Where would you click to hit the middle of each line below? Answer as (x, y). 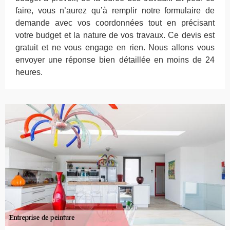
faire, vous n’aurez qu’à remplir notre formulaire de (115, 10)
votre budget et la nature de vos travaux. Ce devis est (115, 35)
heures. (29, 72)
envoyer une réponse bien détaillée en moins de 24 (115, 60)
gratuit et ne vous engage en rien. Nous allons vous (115, 47)
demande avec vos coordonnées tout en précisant (115, 23)
